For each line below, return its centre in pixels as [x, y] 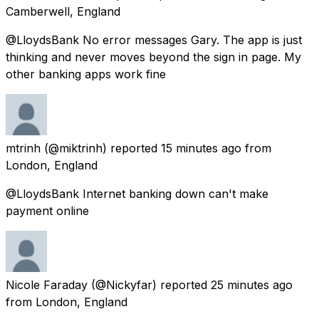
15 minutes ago [201, 148]
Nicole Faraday [47, 284]
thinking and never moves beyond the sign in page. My [153, 57]
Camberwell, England [63, 11]
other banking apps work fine [86, 74]
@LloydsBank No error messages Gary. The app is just [154, 40]
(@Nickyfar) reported [149, 284]
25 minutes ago [252, 284]
